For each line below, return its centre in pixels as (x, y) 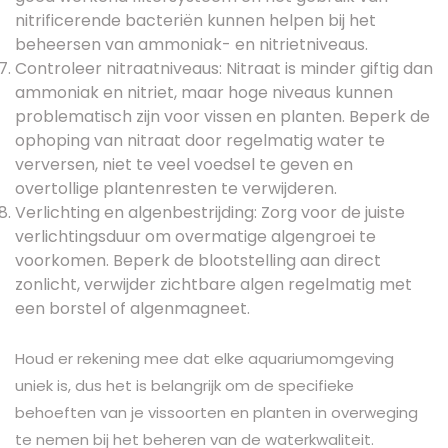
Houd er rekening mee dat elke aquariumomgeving (204, 358)
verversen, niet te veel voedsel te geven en (184, 164)
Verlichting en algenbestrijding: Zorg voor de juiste (210, 212)
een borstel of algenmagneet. (132, 308)
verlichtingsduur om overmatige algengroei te (195, 236)
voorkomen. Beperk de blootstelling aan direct (198, 260)
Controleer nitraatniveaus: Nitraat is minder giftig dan (224, 68)
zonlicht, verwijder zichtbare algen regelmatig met (213, 284)
